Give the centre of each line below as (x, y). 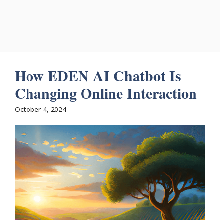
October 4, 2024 (41, 109)
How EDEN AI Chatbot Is (98, 75)
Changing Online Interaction (106, 93)
